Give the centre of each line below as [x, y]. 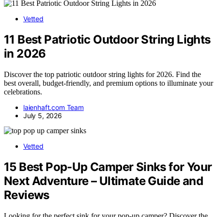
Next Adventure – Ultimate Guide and [103, 181]
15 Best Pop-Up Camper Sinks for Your [108, 167]
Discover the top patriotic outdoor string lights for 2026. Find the [102, 74]
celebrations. [23, 92]
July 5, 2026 [43, 115]
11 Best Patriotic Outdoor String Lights [107, 39]
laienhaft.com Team [54, 107]
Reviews [27, 195]
